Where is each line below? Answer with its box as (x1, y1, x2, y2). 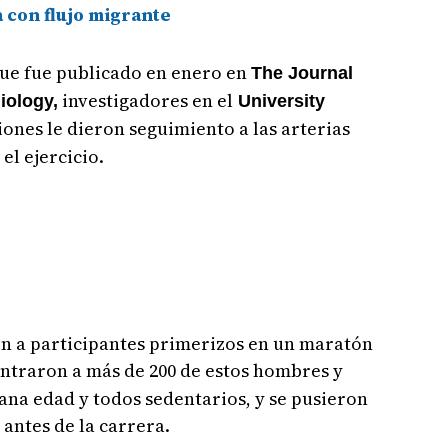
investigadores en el (57, 88, 233, 114)
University (232, 91, 325, 112)
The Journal (250, 63, 353, 84)
